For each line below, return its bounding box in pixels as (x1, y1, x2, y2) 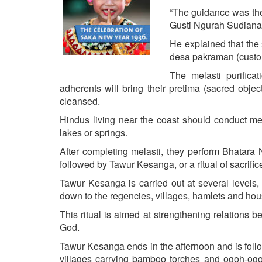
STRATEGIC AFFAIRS (12, 16, 94, 27)
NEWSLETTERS (12, 86, 73, 98)
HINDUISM (12, 33, 52, 45)
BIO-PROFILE (12, 121, 64, 133)
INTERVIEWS (12, 139, 61, 150)
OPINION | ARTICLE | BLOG (12, 68, 117, 80)
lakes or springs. (60, 125, 127, 139)
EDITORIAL (12, 156, 54, 168)
